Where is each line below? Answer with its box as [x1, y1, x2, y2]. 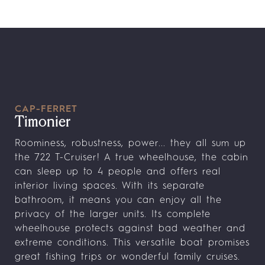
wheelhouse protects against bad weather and [15, 224, 246, 234]
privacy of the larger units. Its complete [15, 210, 211, 219]
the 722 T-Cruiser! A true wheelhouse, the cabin [15, 153, 249, 163]
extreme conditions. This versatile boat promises [15, 238, 250, 248]
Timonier [15, 115, 71, 130]
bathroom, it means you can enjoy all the [15, 196, 222, 205]
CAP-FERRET [15, 105, 78, 114]
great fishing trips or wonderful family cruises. [15, 253, 241, 262]
